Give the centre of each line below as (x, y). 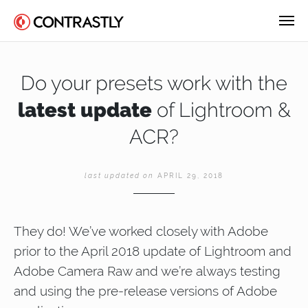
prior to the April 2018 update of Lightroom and (153, 251)
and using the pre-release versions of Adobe (145, 291)
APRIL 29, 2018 (189, 176)
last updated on (119, 176)
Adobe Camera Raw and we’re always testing (147, 271)
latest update (85, 110)
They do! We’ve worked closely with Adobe (141, 231)
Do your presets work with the (154, 83)
